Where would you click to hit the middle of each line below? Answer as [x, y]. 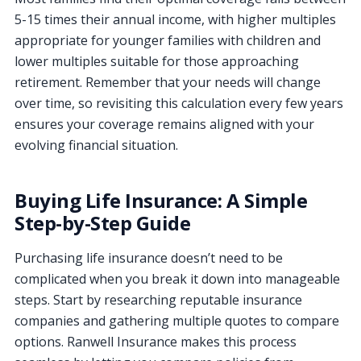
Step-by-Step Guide [103, 222]
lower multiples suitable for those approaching [157, 61]
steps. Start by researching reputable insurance [158, 299]
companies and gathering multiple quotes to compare [177, 320]
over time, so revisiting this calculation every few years [179, 103]
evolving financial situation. [96, 145]
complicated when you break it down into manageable [177, 278]
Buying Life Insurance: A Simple [161, 200]
